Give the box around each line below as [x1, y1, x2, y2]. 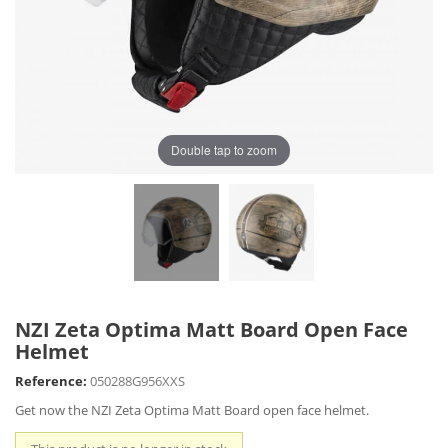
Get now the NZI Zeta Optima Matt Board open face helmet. [15, 400, 369, 419]
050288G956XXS [90, 371, 185, 390]
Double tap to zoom [171, 141, 277, 159]
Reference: [15, 371, 87, 390]
